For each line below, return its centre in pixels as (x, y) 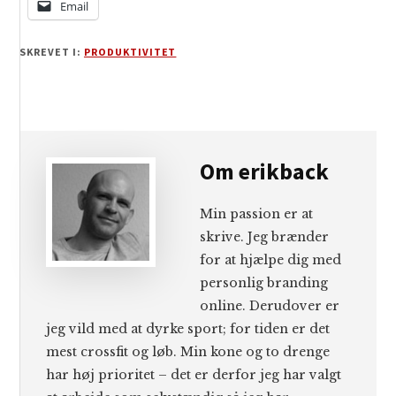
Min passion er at (257, 213)
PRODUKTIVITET (130, 51)
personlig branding (264, 282)
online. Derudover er (270, 305)
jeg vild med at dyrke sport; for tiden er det (188, 328)
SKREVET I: (52, 51)
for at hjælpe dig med (271, 259)
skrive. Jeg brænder (265, 236)
